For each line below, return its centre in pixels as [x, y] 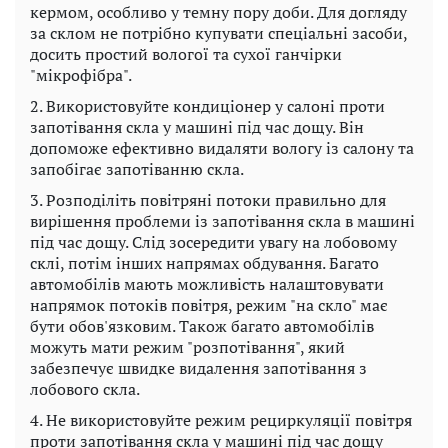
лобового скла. [85, 389]
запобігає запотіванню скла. [137, 169]
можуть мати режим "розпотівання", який [187, 347]
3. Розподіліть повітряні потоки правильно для [208, 200]
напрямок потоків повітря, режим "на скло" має [209, 305]
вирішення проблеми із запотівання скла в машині [222, 221]
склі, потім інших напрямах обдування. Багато [204, 263]
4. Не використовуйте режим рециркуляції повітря [221, 420]
